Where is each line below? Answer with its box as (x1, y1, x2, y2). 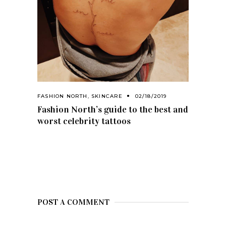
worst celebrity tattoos (37, 116, 131, 127)
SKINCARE (91, 93, 123, 100)
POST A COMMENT (37, 197, 109, 207)
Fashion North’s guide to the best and (37, 104, 188, 116)
